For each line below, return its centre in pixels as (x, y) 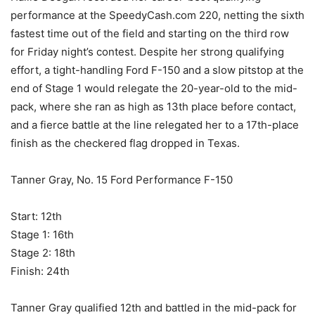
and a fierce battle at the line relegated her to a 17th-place (155, 124)
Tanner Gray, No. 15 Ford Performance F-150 (122, 179)
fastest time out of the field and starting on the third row (150, 33)
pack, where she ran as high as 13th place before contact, (153, 106)
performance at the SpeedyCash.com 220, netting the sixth (157, 15)
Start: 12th (36, 216)
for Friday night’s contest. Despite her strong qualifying (147, 51)
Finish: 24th (40, 271)
